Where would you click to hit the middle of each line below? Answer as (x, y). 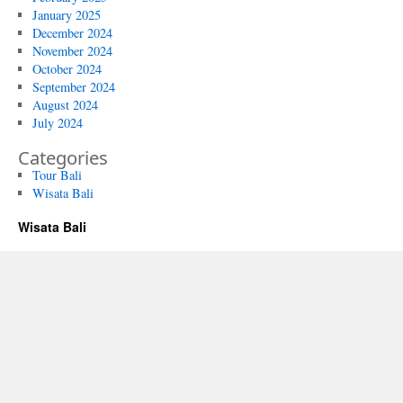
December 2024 (72, 33)
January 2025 (66, 15)
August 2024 (65, 105)
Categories (63, 157)
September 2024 (73, 87)
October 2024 (67, 69)
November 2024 (72, 51)
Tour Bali (57, 175)
